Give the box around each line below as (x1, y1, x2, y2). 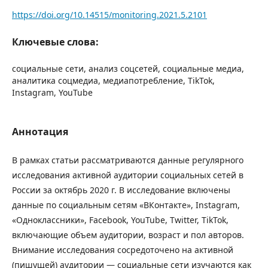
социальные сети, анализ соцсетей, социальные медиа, (12, 62, 244, 74)
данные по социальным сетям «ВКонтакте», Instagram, (12, 199, 240, 211)
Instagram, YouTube (12, 86, 93, 98)
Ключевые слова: (12, 35, 99, 48)
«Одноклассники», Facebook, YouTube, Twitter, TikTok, (12, 214, 229, 226)
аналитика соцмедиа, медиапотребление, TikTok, (12, 74, 215, 86)
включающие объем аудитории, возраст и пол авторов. (12, 229, 244, 240)
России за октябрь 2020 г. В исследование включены (12, 184, 230, 196)
